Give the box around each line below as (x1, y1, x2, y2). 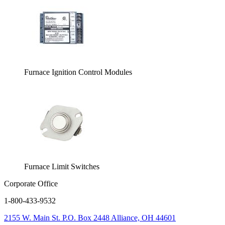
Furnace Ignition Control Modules (24, 68, 132, 76)
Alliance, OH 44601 (111, 213, 176, 222)
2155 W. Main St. (4, 213, 60, 222)
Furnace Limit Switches (24, 162, 99, 171)
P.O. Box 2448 (62, 213, 109, 222)
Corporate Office (4, 179, 58, 188)
